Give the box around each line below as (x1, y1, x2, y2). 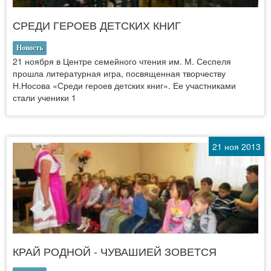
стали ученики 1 (13, 91, 76, 103)
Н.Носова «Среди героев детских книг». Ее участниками (13, 79, 236, 91)
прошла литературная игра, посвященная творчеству (13, 67, 226, 79)
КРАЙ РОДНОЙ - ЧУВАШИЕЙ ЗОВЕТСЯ (13, 243, 217, 259)
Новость (16, 43, 43, 52)
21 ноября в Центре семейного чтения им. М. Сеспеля (13, 54, 231, 67)
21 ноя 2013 (212, 140, 261, 152)
